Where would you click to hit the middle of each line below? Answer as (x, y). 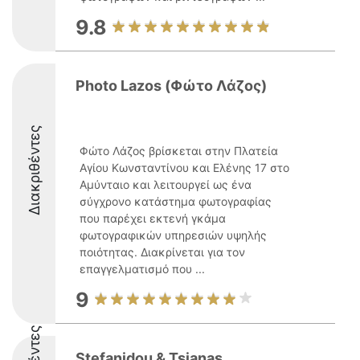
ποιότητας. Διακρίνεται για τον (162, 252)
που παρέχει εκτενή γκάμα (153, 218)
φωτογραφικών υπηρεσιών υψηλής (173, 235)
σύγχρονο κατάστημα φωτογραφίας (176, 201)
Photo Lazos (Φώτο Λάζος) (171, 86)
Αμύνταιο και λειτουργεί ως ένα (166, 184)
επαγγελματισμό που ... (142, 269)
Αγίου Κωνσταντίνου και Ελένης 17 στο (184, 168)
